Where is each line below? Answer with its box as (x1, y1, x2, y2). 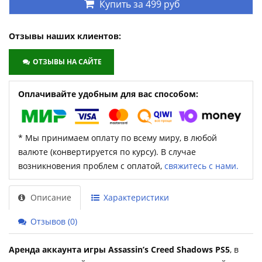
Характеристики (101, 191, 169, 203)
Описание (28, 191, 71, 203)
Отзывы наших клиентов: (9, 30, 121, 42)
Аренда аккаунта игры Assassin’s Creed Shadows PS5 (9, 243, 230, 255)
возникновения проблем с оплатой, (18, 160, 164, 171)
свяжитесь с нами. (164, 160, 239, 171)
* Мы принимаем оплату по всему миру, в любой (18, 132, 217, 143)
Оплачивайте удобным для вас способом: (18, 88, 198, 100)
